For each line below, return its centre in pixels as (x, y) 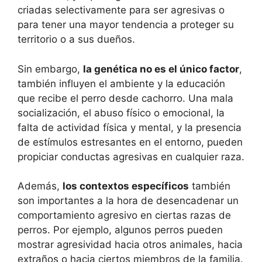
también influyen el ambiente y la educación (121, 83)
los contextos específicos (126, 186)
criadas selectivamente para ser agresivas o (121, 10)
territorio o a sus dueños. (76, 39)
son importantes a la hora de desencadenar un (128, 201)
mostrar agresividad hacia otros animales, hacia (130, 245)
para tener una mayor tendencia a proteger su (126, 25)
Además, (40, 186)
